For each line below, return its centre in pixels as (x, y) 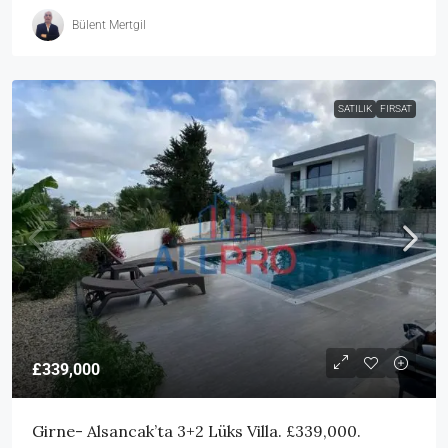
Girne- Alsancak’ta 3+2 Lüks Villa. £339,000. (196, 431)
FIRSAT (396, 108)
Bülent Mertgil (109, 24)
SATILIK (355, 108)
